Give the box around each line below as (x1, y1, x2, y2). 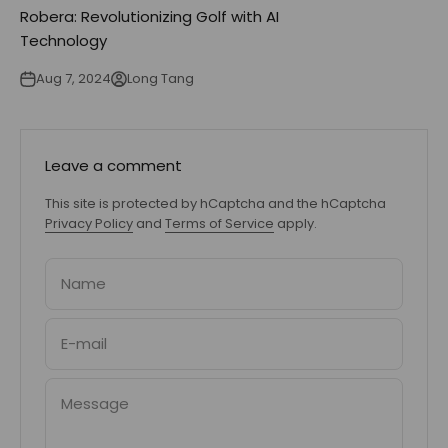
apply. (274, 213, 317, 233)
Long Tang (127, 68, 194, 88)
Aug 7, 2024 (36, 68, 111, 88)
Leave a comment (45, 154, 182, 176)
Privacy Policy (45, 213, 133, 233)
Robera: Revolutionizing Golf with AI (20, 5, 279, 27)
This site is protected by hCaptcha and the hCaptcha (45, 193, 386, 213)
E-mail (61, 332, 107, 354)
